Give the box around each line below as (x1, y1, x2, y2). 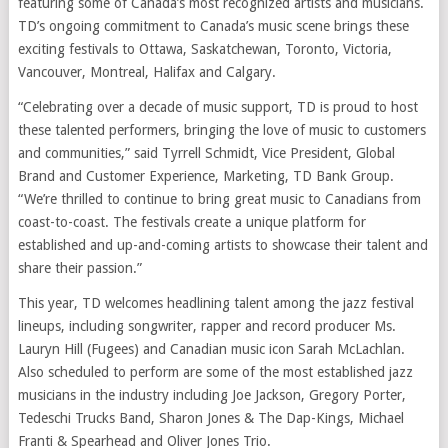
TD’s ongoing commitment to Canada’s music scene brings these (17, 17, 409, 34)
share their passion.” (17, 259, 142, 276)
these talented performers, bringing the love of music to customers (17, 121, 426, 138)
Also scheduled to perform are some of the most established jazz (17, 363, 413, 380)
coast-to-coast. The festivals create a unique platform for (17, 213, 366, 230)
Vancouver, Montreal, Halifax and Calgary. (17, 63, 276, 80)
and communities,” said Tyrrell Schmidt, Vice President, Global (17, 144, 395, 161)
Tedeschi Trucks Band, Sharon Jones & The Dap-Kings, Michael (17, 409, 404, 426)
